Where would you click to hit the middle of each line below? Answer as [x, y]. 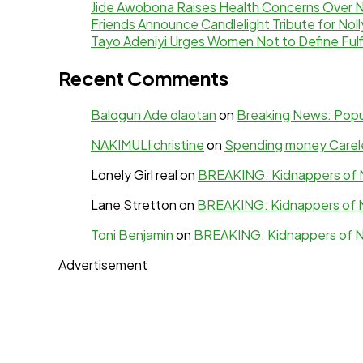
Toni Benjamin [132, 235]
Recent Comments [143, 78]
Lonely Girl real [134, 175]
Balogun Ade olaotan [154, 115]
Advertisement [103, 265]
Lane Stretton [134, 205]
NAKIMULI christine [147, 145]
